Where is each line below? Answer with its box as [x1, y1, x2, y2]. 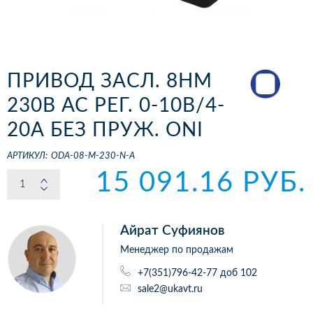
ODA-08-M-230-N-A [51, 152, 135, 161]
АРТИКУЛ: [7, 152, 48, 161]
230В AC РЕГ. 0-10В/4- [7, 96, 225, 115]
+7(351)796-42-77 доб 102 [138, 268, 257, 278]
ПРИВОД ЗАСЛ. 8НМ [7, 71, 212, 91]
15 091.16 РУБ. [96, 169, 306, 197]
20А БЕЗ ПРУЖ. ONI [7, 120, 203, 140]
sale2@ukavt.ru [138, 284, 203, 294]
